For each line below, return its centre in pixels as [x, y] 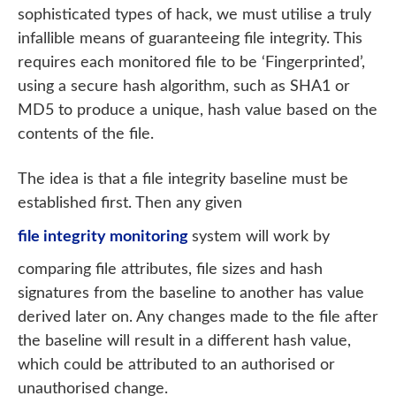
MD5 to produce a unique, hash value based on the [198, 110]
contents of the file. [86, 134]
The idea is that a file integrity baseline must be [183, 179]
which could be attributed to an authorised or [176, 365]
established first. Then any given [130, 203]
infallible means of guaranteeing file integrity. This [190, 39]
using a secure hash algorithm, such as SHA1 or [184, 87]
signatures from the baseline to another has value [191, 293]
